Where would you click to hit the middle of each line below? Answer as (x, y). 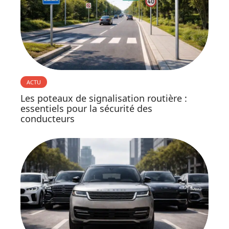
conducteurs (48, 118)
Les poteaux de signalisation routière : (104, 98)
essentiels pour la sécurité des (86, 108)
